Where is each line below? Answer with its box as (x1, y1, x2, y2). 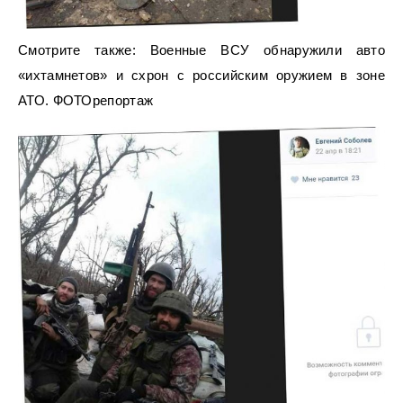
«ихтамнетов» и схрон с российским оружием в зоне (18, 67, 385, 83)
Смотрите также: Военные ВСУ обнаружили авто (18, 41, 385, 58)
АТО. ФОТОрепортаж (18, 92, 154, 108)
